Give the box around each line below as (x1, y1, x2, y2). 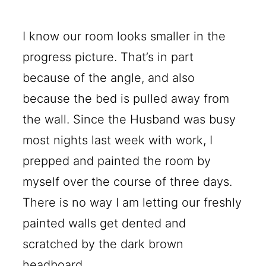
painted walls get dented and (23, 216, 186, 230)
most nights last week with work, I (23, 132, 213, 147)
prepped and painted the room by (23, 153, 211, 168)
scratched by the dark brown (23, 236, 184, 251)
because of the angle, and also (23, 70, 195, 85)
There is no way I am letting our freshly (23, 195, 242, 210)
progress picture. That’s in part (23, 49, 194, 64)
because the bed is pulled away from (23, 91, 230, 106)
